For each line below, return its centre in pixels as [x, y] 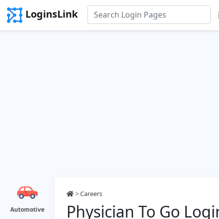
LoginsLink [52, 14]
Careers [91, 194]
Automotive [27, 209]
